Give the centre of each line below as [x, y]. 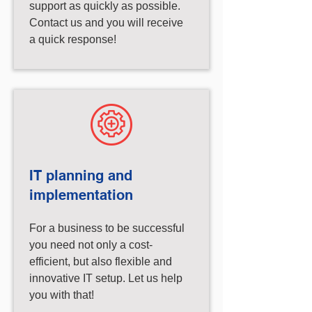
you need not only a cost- [91, 245]
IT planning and [81, 175]
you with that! [62, 295]
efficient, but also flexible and [101, 262]
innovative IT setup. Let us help [106, 278]
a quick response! [73, 39]
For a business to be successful [107, 228]
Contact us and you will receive [106, 23]
